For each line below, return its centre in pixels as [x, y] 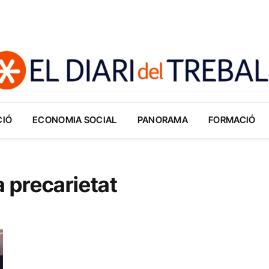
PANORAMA [163, 120]
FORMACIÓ [232, 120]
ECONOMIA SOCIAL [75, 120]
